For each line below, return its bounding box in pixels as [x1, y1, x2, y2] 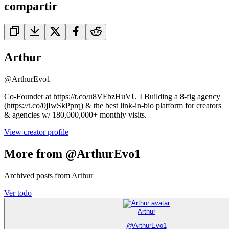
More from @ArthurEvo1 [4, 147, 141, 161]
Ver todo [4, 188, 32, 197]
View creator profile [4, 128, 68, 137]
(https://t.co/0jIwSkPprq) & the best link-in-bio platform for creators [4, 101, 221, 110]
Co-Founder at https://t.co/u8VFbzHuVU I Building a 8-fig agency [4, 92, 220, 101]
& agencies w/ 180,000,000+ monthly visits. [4, 110, 147, 120]
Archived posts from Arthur [4, 171, 93, 180]
